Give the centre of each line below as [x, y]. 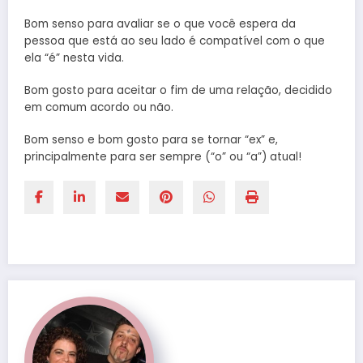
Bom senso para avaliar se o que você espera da [160, 23]
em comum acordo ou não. [99, 108]
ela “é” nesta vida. [74, 58]
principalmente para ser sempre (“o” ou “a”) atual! [163, 157]
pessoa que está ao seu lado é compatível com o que [175, 41]
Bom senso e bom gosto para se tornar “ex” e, [151, 140]
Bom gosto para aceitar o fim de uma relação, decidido [178, 91]
